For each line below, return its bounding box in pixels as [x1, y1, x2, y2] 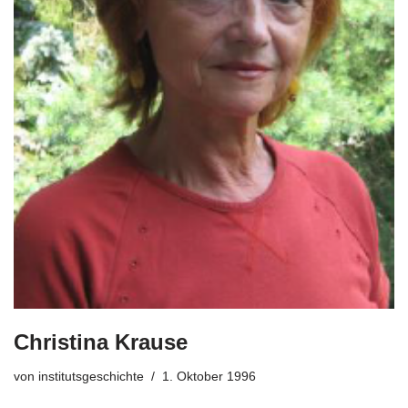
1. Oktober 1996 [162, 370, 256, 384]
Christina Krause [14, 330, 188, 355]
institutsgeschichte [38, 370, 144, 384]
